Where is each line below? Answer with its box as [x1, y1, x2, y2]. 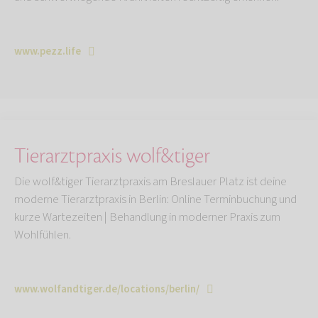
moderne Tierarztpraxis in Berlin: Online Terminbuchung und [14, 191, 297, 209]
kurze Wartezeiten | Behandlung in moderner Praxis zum [14, 209, 280, 226]
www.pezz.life [14, 44, 81, 60]
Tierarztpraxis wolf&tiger [14, 143, 210, 170]
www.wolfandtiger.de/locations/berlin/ [14, 282, 199, 297]
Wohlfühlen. [14, 226, 71, 244]
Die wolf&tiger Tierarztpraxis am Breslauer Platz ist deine [14, 173, 287, 191]
